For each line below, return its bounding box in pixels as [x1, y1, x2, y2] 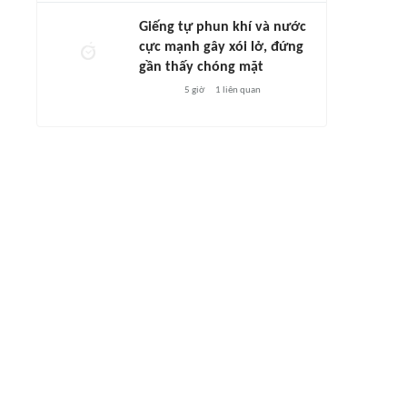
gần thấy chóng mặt [139, 60, 263, 74]
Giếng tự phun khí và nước [139, 20, 306, 35]
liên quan [220, 85, 261, 95]
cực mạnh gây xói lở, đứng [139, 40, 303, 55]
